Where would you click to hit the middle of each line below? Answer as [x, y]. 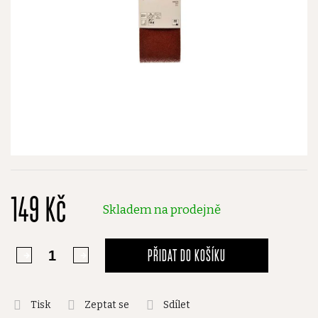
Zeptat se [107, 305]
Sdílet [177, 305]
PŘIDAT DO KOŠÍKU [187, 255]
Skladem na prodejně [161, 209]
